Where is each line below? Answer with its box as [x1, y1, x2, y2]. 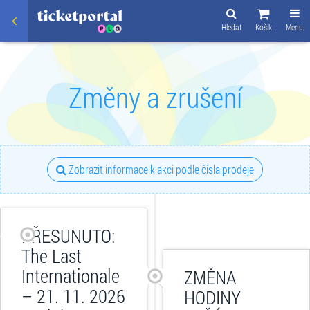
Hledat [221, 21, 241, 33]
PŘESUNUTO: [21, 224, 115, 248]
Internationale [21, 264, 120, 288]
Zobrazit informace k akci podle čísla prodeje [66, 162, 254, 176]
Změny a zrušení [68, 78, 242, 116]
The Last [21, 244, 82, 268]
